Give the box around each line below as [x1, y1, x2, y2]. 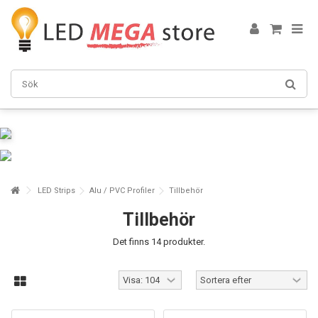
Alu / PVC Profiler [89, 186, 155, 195]
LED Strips [38, 186, 75, 195]
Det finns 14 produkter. [113, 236, 205, 247]
